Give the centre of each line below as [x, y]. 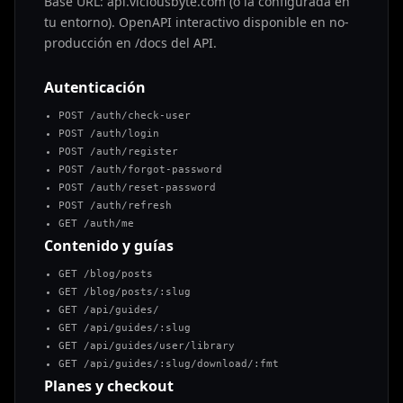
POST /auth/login [109, 133]
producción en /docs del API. [130, 42]
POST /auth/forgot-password [140, 169]
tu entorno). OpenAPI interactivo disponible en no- [197, 22]
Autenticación [95, 87]
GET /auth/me [96, 223]
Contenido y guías [109, 245]
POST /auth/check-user [125, 115]
